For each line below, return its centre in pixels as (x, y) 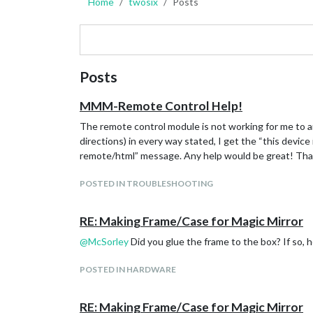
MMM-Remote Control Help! (161, 106)
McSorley (108, 241)
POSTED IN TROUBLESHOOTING (146, 183)
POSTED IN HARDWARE (128, 269)
